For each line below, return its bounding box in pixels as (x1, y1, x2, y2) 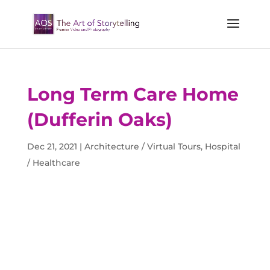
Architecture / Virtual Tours (84, 141, 201, 152)
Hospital (204, 141, 240, 152)
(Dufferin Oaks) (27, 108, 172, 131)
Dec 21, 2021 (27, 141, 77, 152)
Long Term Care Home (27, 83, 239, 105)
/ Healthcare (27, 157, 80, 168)
